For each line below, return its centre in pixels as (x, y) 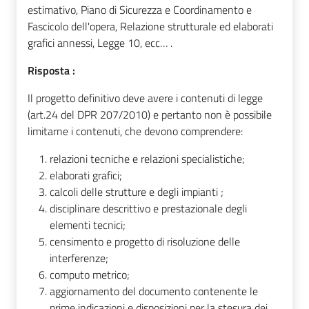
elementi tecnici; (88, 225)
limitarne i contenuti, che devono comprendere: (135, 131)
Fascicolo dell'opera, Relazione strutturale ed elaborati (150, 27)
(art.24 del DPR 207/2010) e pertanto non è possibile (150, 115)
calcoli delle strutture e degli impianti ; (137, 192)
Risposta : (51, 71)
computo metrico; (90, 275)
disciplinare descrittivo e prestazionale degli (148, 209)
